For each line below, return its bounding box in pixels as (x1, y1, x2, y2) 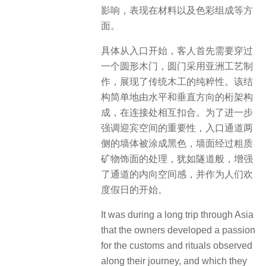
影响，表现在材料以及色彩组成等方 (101, 5, 253, 15)
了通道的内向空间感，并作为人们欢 (101, 169, 253, 179)
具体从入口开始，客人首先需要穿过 (101, 45, 253, 56)
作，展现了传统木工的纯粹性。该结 (101, 76, 253, 87)
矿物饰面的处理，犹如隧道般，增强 (101, 153, 253, 164)
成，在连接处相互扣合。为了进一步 (101, 107, 253, 118)
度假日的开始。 (101, 184, 167, 195)
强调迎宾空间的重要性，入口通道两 (101, 122, 253, 133)
